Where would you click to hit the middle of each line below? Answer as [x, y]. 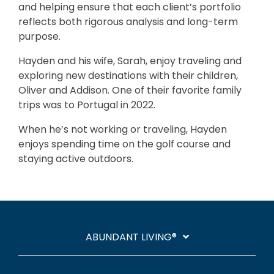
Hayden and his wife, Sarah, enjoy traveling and [130, 61]
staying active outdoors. [76, 159]
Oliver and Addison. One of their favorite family [130, 91]
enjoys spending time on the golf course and [124, 144]
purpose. [39, 37]
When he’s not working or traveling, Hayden [123, 130]
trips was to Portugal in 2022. [87, 105]
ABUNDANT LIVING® [131, 237]
